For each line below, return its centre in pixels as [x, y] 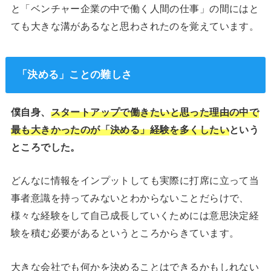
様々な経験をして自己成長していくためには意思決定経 [135, 216]
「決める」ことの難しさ [74, 75]
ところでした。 [45, 147]
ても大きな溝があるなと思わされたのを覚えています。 [135, 26]
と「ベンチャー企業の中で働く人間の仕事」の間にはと [135, 8]
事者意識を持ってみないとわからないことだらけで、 [130, 198]
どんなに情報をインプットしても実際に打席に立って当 [135, 181]
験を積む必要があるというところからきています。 [125, 233]
